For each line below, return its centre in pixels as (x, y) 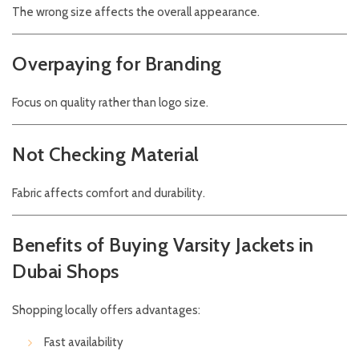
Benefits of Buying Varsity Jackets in (163, 245)
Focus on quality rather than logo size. (110, 103)
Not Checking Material (106, 155)
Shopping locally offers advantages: (106, 311)
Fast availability (84, 343)
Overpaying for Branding (117, 64)
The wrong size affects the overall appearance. (136, 12)
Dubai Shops (66, 272)
